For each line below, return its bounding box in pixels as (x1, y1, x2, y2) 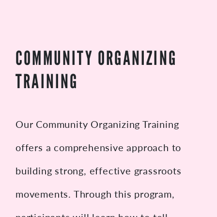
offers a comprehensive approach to (15, 140, 182, 154)
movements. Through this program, (15, 187, 175, 201)
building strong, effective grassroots (15, 164, 182, 177)
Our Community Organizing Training (15, 117, 179, 131)
